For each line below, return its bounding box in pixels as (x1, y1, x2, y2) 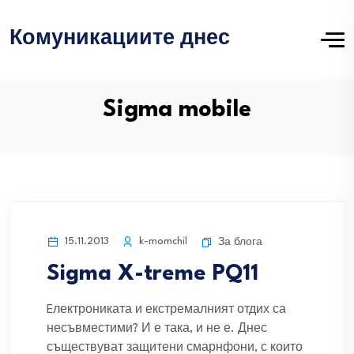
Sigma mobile (103, 99, 251, 122)
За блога (218, 237, 262, 247)
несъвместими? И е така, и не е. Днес (47, 323, 267, 335)
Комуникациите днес (9, 29, 230, 49)
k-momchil (136, 236, 187, 247)
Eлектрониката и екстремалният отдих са (47, 304, 286, 316)
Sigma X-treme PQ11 (47, 263, 258, 285)
